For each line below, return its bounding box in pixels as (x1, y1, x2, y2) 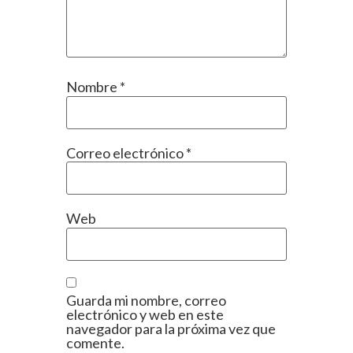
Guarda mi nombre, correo (66, 291, 226, 309)
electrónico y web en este (66, 305, 224, 323)
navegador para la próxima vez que (66, 319, 276, 337)
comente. (66, 333, 124, 351)
